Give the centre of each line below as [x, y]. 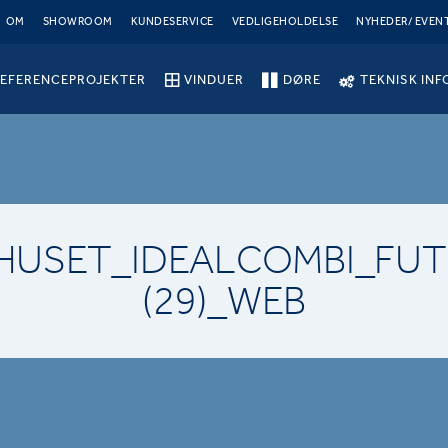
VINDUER [214, 79]
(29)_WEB [224, 301]
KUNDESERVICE [172, 21]
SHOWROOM [77, 21]
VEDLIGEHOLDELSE [285, 21]
